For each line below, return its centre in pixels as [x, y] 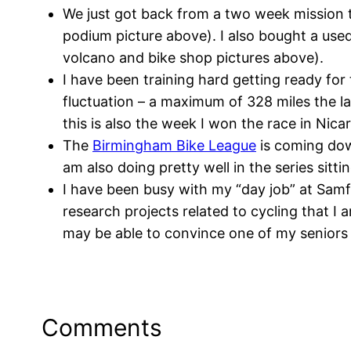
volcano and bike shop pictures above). [193, 57]
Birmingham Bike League [174, 145]
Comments [102, 328]
